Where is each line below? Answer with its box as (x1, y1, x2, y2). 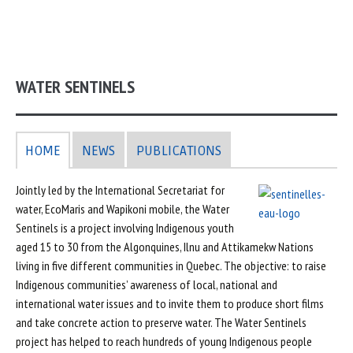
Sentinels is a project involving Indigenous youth (16, 220, 234, 236)
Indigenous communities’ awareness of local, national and (16, 277, 277, 292)
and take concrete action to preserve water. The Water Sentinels (16, 314, 307, 330)
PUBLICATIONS (136, 143, 221, 159)
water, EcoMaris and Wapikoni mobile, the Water (16, 201, 229, 217)
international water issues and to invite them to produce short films (16, 295, 324, 311)
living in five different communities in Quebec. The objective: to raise (16, 258, 326, 273)
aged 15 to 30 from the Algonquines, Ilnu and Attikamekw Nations (16, 239, 314, 255)
